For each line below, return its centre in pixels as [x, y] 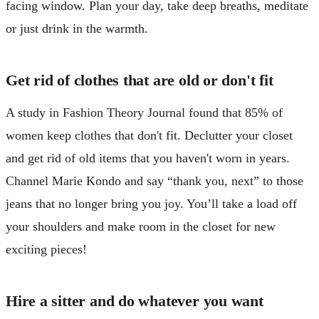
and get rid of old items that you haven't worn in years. [148, 158]
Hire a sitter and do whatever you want [135, 301]
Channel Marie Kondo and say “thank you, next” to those [155, 181]
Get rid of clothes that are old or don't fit [140, 80]
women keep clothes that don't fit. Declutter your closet [149, 135]
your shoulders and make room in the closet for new [141, 226]
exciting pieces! [46, 249]
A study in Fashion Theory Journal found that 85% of [144, 113]
